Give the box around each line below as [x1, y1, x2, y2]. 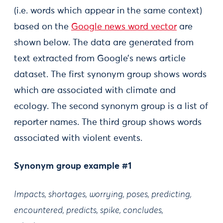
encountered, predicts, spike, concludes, [14, 206, 163, 215]
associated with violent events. [14, 133, 142, 143]
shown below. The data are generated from [14, 38, 194, 47]
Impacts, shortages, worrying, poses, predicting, [14, 190, 192, 199]
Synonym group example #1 [14, 161, 131, 171]
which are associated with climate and [14, 86, 176, 95]
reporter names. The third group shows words [14, 117, 202, 127]
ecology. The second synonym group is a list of [14, 102, 208, 111]
